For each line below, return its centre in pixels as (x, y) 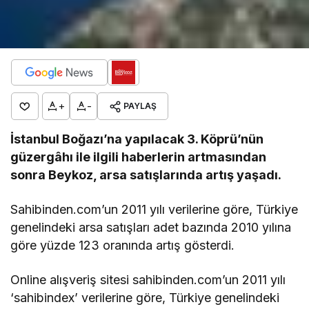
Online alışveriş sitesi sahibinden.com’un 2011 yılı (148, 279)
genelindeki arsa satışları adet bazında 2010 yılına (151, 227)
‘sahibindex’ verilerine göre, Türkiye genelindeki (145, 297)
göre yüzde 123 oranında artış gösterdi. (123, 245)
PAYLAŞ (140, 106)
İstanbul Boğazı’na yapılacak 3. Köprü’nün (137, 139)
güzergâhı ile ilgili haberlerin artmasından (139, 157)
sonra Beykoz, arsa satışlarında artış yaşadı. (146, 175)
